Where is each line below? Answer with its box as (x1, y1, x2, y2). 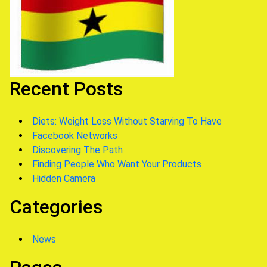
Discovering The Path (32, 144, 123, 156)
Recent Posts (10, 77, 123, 100)
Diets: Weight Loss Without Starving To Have (32, 116, 222, 127)
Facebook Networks (32, 130, 117, 141)
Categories (10, 195, 103, 218)
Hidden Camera (32, 173, 95, 184)
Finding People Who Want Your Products (32, 159, 201, 170)
